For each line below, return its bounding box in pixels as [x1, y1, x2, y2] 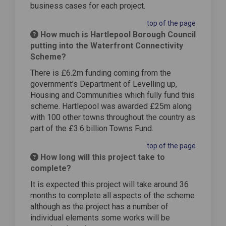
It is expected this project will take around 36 [30, 179, 189, 189]
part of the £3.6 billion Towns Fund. [30, 123, 153, 133]
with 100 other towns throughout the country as [30, 112, 195, 122]
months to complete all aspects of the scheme [30, 190, 195, 200]
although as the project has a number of [30, 201, 168, 211]
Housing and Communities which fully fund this [30, 90, 195, 100]
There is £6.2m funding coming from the [30, 68, 171, 78]
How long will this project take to [38, 152, 165, 162]
